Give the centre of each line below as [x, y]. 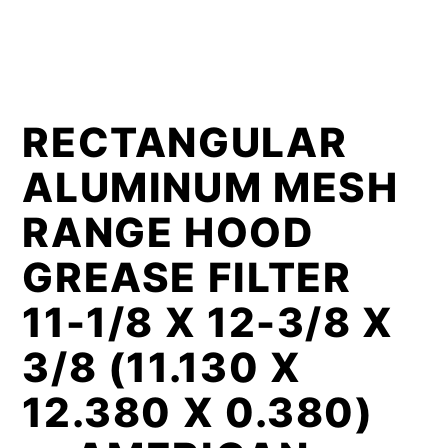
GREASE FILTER [187, 277]
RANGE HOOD [168, 232]
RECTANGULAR [185, 142]
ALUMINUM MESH [210, 187]
